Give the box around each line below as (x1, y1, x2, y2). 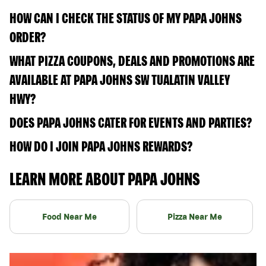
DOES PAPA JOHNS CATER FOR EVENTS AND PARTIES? (9, 114, 252, 131)
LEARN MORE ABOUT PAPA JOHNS (9, 168, 200, 189)
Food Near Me (42, 211, 97, 221)
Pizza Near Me (167, 211, 222, 221)
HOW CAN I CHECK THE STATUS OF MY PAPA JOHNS (9, 9, 242, 26)
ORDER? (9, 28, 46, 45)
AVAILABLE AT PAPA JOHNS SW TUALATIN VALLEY (9, 71, 230, 88)
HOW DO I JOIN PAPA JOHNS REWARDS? (9, 138, 192, 154)
